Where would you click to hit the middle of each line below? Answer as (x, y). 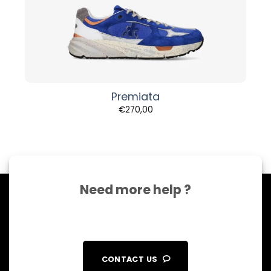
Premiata (135, 97)
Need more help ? (135, 189)
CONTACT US (129, 259)
